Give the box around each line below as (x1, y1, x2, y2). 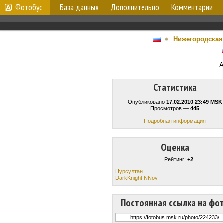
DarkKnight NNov (115, 174, 158, 181)
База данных (60, 2, 99, 13)
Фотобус (15, 2, 42, 13)
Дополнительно (111, 2, 159, 13)
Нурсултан (115, 168, 143, 174)
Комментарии (171, 2, 213, 13)
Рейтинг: (164, 156, 187, 162)
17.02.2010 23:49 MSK (166, 99, 222, 105)
